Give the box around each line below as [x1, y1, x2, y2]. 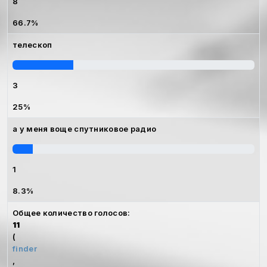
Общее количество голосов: [13, 207, 131, 218]
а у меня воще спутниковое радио [13, 123, 157, 133]
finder [13, 243, 37, 253]
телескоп [13, 39, 52, 49]
